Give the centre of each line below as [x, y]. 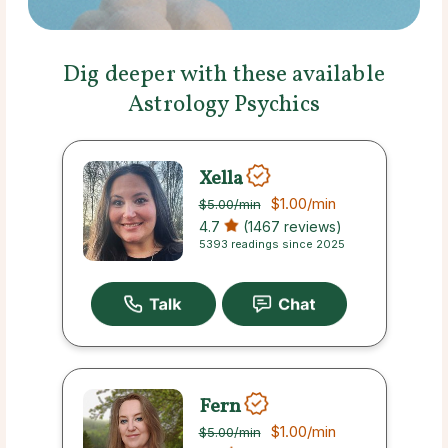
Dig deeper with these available [224, 75]
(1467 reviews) [290, 226]
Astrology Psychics [224, 105]
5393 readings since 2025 [271, 244]
